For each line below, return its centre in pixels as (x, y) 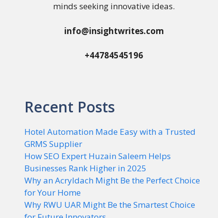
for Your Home (53, 192)
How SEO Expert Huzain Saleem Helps (98, 156)
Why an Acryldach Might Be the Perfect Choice (112, 180)
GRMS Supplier (53, 144)
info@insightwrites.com (114, 31)
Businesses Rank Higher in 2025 (85, 168)
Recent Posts (70, 107)
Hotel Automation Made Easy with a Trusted (110, 131)
